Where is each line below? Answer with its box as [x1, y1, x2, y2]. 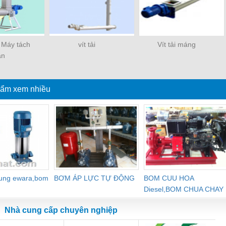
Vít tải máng [157, 40, 196, 48]
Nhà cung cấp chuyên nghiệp [3, 205, 118, 214]
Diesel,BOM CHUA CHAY [144, 185, 223, 193]
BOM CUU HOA [144, 174, 194, 182]
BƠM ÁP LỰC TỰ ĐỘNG [54, 174, 135, 182]
